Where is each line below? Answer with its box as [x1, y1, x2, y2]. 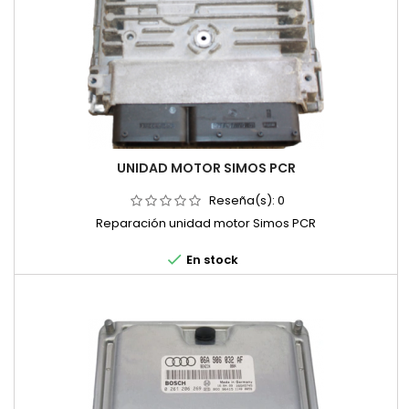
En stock [183, 251, 238, 269]
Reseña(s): [208, 192, 278, 210]
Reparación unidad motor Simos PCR [96, 215, 316, 233]
